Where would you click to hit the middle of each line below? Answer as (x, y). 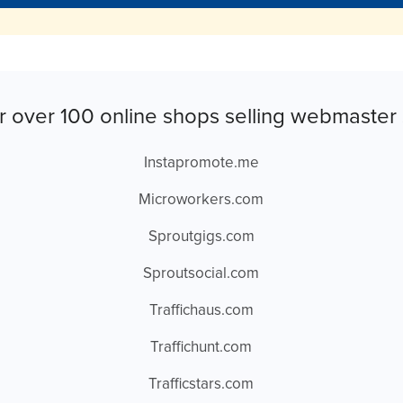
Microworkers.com (201, 200)
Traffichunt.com (201, 348)
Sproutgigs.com (201, 237)
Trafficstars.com (201, 385)
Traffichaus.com (201, 311)
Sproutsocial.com (201, 274)
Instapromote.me (201, 163)
